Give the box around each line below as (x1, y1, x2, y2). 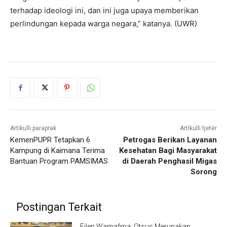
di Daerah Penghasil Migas (122, 157, 217, 166)
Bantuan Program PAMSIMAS (10, 157, 108, 166)
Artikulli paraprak (10, 125, 56, 132)
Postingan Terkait (16, 201, 102, 213)
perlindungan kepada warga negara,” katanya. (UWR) (10, 19, 197, 28)
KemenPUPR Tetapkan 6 (10, 135, 90, 144)
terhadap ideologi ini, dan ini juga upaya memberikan (10, 6, 199, 15)
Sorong (190, 167, 217, 176)
